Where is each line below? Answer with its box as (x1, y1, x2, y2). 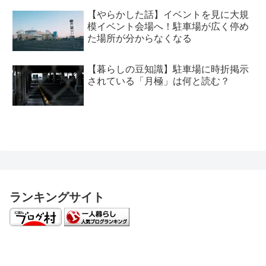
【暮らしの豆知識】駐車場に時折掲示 (87, 64, 249, 74)
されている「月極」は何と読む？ (87, 75, 230, 86)
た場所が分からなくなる (87, 33, 192, 44)
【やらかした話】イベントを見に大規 (87, 9, 249, 20)
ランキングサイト (9, 190, 104, 204)
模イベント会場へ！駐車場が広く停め (87, 21, 249, 32)
